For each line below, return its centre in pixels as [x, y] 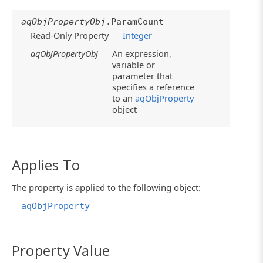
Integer [138, 36]
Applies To [46, 165]
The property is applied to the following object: [106, 187]
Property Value [61, 250]
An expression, [142, 54]
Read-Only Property [70, 36]
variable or [134, 65]
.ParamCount [135, 22]
